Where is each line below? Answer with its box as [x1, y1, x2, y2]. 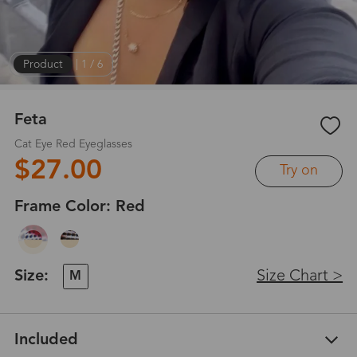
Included [14, 331, 78, 348]
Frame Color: [14, 198, 116, 215]
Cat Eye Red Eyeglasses [14, 138, 132, 150]
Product [22, 58, 63, 70]
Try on [280, 163, 319, 178]
